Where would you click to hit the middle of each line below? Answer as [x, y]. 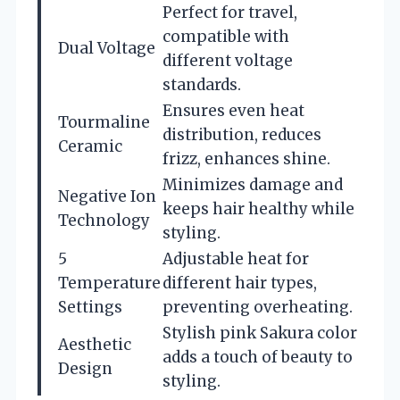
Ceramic [90, 146]
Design [85, 368]
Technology [104, 220]
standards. [202, 84]
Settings [90, 307]
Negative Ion [107, 196]
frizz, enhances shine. [246, 158]
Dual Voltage [107, 48]
